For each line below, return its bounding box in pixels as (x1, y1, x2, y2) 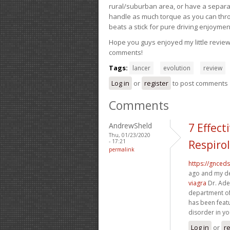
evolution (163, 63, 190, 72)
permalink (109, 145, 135, 153)
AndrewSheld (109, 120, 152, 130)
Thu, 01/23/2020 (109, 131, 150, 139)
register (144, 78, 168, 88)
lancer (132, 63, 150, 72)
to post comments (171, 78, 228, 88)
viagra (188, 178, 206, 187)
